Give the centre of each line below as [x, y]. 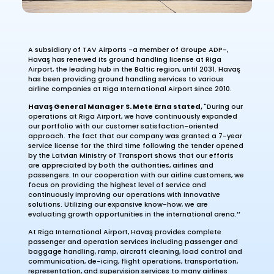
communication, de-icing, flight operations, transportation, [133, 261]
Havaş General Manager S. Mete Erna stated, [116, 106]
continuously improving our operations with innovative [124, 194]
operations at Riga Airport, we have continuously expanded [132, 116]
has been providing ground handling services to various [126, 79]
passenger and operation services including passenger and [133, 241]
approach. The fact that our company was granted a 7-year [135, 135]
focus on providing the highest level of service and [117, 184]
